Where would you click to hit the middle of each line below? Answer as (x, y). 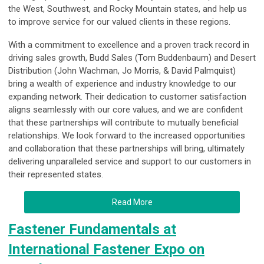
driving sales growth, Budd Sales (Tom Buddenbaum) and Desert (132, 58)
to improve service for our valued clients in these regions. (119, 22)
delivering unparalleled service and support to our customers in (130, 162)
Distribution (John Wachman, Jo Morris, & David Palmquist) (122, 71)
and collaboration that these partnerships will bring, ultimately (126, 149)
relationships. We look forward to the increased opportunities (127, 136)
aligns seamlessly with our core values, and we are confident (126, 110)
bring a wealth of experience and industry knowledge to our (122, 84)
